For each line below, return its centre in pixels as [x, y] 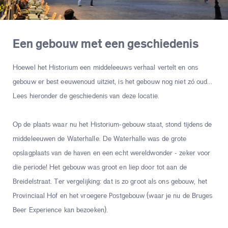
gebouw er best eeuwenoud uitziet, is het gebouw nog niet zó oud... [112, 82]
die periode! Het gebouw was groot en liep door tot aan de [100, 168]
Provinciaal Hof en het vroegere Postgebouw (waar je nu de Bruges [113, 196]
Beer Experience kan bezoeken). [61, 211]
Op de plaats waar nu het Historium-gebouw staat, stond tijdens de [112, 125]
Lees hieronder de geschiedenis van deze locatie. [86, 97]
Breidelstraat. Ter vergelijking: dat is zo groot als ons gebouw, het [110, 182]
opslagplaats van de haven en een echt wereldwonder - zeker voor [112, 154]
